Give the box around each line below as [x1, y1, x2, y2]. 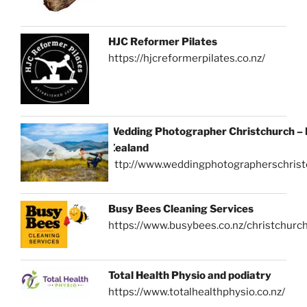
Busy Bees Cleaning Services [108, 203, 254, 216]
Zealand [108, 141, 149, 154]
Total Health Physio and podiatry [108, 269, 272, 282]
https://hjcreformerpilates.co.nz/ [108, 51, 266, 64]
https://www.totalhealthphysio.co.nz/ [108, 286, 286, 299]
